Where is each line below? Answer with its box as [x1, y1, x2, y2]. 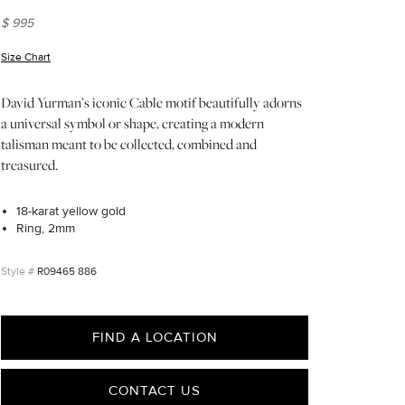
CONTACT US [108, 381, 201, 399]
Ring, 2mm [16, 220, 75, 236]
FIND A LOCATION [91, 328, 218, 345]
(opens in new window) [51, 50, 163, 64]
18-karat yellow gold [16, 202, 126, 219]
